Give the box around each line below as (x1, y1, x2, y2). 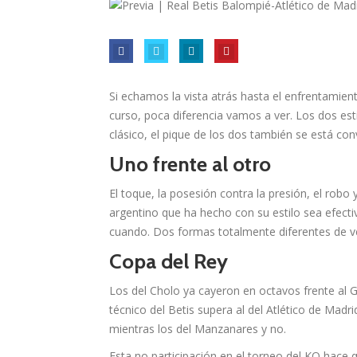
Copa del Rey (109, 249, 228, 275)
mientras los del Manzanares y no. (109, 321, 286, 337)
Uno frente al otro (109, 151, 271, 178)
